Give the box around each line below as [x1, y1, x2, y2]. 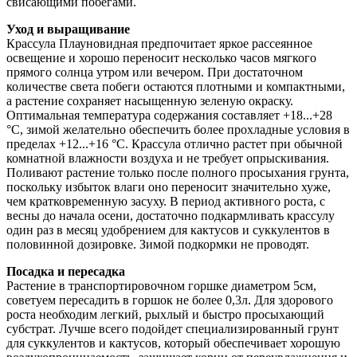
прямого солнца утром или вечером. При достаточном [6, 65, 303, 79]
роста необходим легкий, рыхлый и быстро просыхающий [6, 307, 324, 321]
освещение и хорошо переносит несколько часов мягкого [6, 50, 316, 65]
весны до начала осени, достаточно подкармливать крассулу [6, 208, 335, 222]
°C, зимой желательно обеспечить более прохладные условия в [6, 122, 350, 136]
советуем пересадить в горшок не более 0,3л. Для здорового [6, 292, 333, 307]
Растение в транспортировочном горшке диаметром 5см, [6, 278, 316, 292]
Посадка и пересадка [6, 264, 125, 278]
